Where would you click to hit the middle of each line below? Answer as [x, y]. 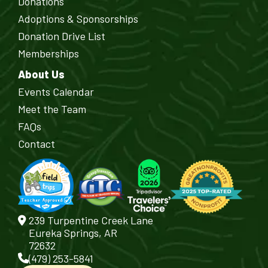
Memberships [48, 53]
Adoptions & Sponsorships [78, 19]
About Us [41, 74]
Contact [36, 144]
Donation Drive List [62, 36]
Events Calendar [56, 92]
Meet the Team [52, 109]
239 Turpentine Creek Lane [91, 220]
